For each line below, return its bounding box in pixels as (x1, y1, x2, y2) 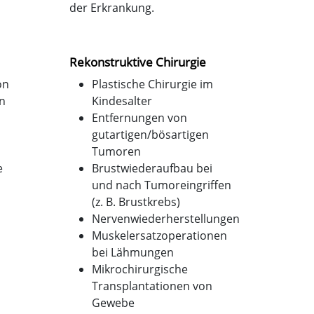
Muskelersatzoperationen (91, 227, 227, 243)
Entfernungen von (91, 109, 187, 125)
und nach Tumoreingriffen (91, 177, 231, 193)
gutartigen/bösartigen (91, 126, 209, 142)
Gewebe (91, 294, 135, 310)
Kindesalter (91, 93, 152, 109)
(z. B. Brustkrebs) (91, 193, 180, 210)
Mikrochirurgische (91, 261, 188, 277)
